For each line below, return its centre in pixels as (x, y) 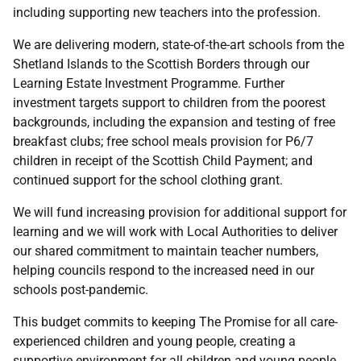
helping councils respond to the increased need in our (164, 270)
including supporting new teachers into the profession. (167, 12)
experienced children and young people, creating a (154, 341)
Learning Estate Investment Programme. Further (149, 83)
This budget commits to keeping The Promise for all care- (175, 322)
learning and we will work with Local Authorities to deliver (175, 232)
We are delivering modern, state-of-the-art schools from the (178, 45)
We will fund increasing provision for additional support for (180, 212)
